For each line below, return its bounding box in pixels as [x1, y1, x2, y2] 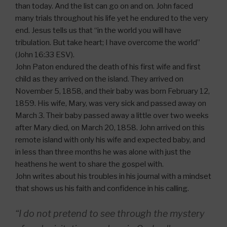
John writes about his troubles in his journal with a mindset [15, 172, 211, 181]
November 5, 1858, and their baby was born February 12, [15, 87, 210, 96]
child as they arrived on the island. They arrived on [15, 74, 183, 84]
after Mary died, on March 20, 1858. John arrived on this [15, 123, 205, 133]
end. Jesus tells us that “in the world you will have [15, 26, 181, 35]
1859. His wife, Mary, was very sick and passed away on [15, 99, 206, 108]
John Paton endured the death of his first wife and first [15, 62, 201, 72]
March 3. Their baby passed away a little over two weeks [15, 111, 209, 121]
